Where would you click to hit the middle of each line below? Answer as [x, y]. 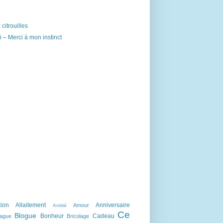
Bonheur [52, 216]
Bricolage [78, 216]
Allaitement [31, 205]
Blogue [25, 216]
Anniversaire [113, 205]
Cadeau [103, 216]
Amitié [59, 205]
